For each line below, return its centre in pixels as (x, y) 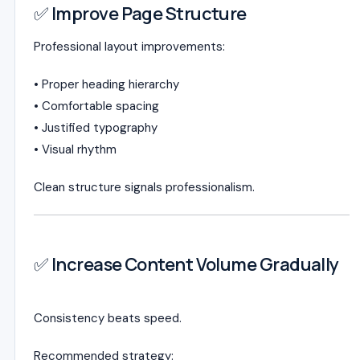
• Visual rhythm (75, 149)
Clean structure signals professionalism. (144, 187)
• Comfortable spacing (96, 106)
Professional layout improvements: (129, 47)
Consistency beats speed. (108, 318)
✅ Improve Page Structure (140, 14)
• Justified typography (96, 128)
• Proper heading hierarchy (106, 84)
